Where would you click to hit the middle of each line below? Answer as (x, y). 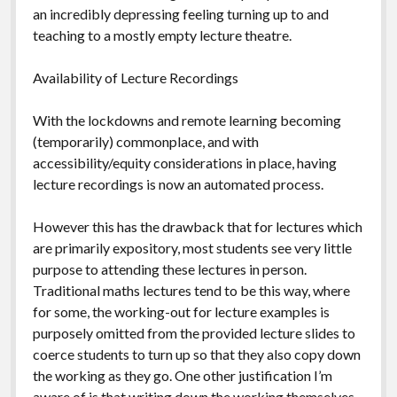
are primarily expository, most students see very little (192, 247)
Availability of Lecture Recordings (135, 77)
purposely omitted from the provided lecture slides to (194, 332)
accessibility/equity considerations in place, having (184, 162)
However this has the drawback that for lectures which (197, 226)
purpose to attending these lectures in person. (169, 269)
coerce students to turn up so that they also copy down (196, 354)
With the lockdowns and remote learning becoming (187, 120)
